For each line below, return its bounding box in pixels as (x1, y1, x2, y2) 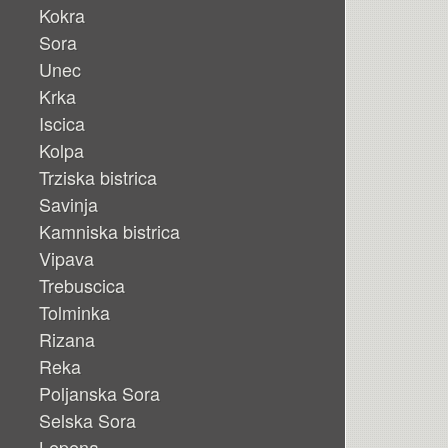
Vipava (39, 245, 94, 272)
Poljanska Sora (39, 380, 160, 407)
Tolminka (39, 299, 110, 326)
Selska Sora (39, 407, 136, 434)
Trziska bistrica (39, 164, 157, 191)
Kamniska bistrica (39, 218, 180, 245)
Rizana (39, 326, 95, 353)
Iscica (39, 110, 85, 137)
